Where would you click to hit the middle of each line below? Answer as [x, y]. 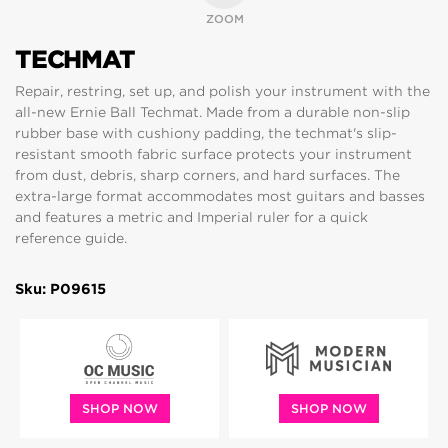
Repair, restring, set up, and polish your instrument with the [222, 91]
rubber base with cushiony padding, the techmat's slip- [206, 133]
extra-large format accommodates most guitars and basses [220, 196]
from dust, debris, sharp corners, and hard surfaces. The [207, 175]
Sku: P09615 [60, 289]
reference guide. [71, 238]
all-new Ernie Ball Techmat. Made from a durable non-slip [212, 112]
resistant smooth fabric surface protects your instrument [213, 154]
